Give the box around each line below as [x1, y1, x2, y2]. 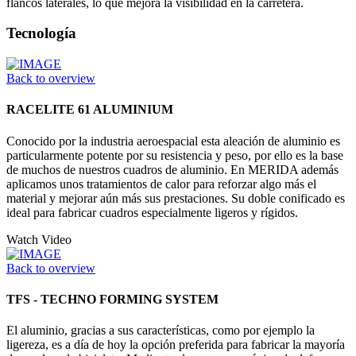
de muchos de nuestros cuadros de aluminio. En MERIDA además [6, 162, 339, 176]
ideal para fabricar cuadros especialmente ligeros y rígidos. [6, 205, 298, 219]
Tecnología [6, 25, 76, 42]
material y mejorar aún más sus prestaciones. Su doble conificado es [6, 191, 345, 205]
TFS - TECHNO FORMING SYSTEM [6, 292, 219, 306]
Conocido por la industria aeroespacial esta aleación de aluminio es [6, 133, 340, 148]
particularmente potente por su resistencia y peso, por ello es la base [6, 148, 343, 162]
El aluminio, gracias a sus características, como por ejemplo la [6, 323, 315, 338]
